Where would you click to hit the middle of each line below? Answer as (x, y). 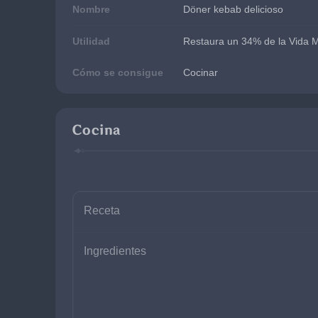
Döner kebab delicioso (233, 9)
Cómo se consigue (118, 72)
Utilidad (91, 41)
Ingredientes (115, 251)
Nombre (91, 9)
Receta (102, 210)
